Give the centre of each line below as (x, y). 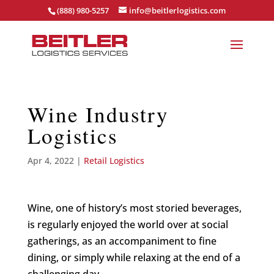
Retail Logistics (114, 161)
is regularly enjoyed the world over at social (128, 224)
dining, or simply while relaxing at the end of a (134, 257)
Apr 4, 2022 (50, 161)
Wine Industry (98, 114)
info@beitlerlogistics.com (178, 10)
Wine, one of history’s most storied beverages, (134, 208)
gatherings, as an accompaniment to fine (122, 241)
